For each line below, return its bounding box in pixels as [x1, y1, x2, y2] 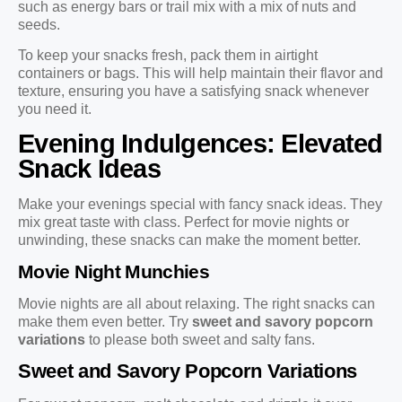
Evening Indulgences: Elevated [18, 129, 383, 159]
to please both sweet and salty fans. [85, 331, 315, 347]
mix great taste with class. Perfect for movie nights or [18, 214, 349, 231]
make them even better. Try [18, 313, 192, 329]
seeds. [18, 16, 60, 32]
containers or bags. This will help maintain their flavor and [18, 65, 383, 81]
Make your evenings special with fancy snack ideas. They [18, 197, 382, 213]
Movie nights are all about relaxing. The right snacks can [18, 295, 375, 311]
